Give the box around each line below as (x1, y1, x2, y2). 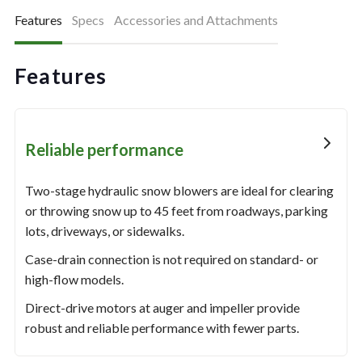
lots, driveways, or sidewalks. (24, 223, 184, 239)
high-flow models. (24, 271, 124, 288)
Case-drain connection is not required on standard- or (24, 251, 318, 267)
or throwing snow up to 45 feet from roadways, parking (24, 203, 328, 219)
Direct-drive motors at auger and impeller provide (24, 300, 300, 316)
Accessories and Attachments (113, 12, 278, 28)
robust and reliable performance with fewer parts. (24, 320, 299, 336)
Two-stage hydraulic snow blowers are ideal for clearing (24, 183, 334, 199)
